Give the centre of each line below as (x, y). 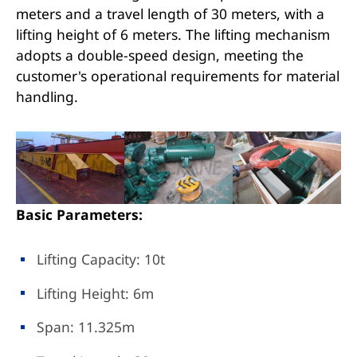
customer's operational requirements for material (177, 75)
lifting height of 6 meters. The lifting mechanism (173, 34)
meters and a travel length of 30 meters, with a (170, 13)
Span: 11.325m (86, 327)
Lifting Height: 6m (96, 293)
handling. (47, 96)
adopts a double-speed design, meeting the (159, 55)
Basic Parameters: (79, 214)
